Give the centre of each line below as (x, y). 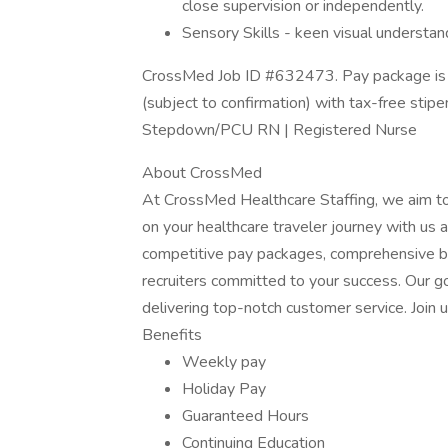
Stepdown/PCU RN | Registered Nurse (279, 130)
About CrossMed (202, 173)
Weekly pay (224, 362)
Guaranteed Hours (245, 416)
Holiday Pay (224, 389)
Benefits (172, 335)
